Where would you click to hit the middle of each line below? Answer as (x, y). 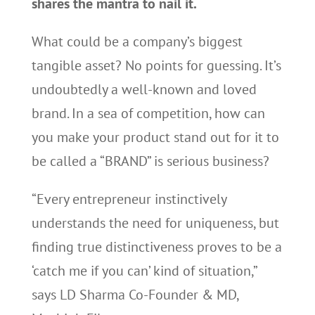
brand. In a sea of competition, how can (148, 113)
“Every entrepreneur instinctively (129, 199)
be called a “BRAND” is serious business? (150, 161)
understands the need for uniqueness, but (155, 223)
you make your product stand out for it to (155, 137)
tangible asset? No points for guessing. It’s (156, 65)
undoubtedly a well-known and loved (144, 89)
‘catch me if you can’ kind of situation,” (144, 271)
